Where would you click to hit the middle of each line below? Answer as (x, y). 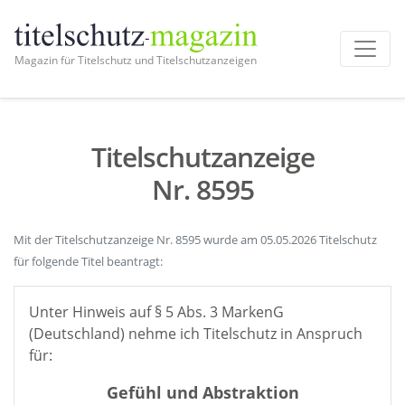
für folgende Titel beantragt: (88, 261)
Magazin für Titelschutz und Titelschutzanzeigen (136, 60)
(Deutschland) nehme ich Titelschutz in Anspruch (196, 334)
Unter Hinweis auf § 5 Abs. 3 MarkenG (156, 312)
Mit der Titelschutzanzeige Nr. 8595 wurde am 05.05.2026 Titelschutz (195, 240)
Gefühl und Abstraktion (202, 392)
